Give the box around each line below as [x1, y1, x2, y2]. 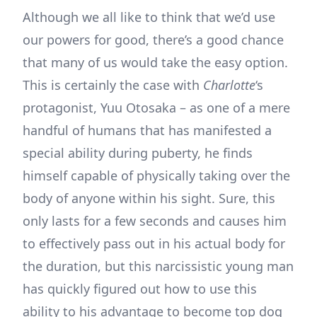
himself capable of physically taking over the [23, 167, 290, 185]
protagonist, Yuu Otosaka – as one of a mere [23, 99, 290, 117]
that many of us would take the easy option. [23, 54, 288, 71]
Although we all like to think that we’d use [23, 8, 275, 26]
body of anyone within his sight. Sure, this [23, 190, 275, 207]
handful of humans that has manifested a [23, 122, 272, 139]
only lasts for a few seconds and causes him [23, 212, 287, 230]
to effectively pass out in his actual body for [23, 235, 285, 253]
